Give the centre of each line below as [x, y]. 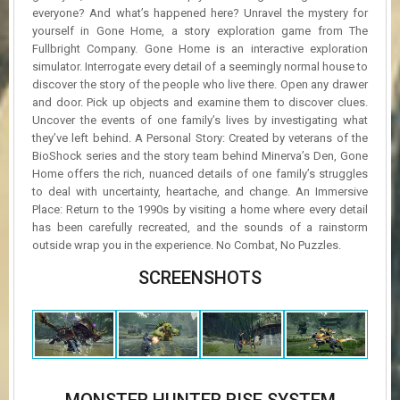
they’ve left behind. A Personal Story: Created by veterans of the [200, 137]
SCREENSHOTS [200, 277]
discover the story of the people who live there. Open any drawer [200, 84]
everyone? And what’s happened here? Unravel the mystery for [200, 12]
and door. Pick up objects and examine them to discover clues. [200, 102]
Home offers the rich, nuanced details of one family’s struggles [200, 173]
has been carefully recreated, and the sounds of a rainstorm [200, 227]
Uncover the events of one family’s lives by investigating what [200, 120]
